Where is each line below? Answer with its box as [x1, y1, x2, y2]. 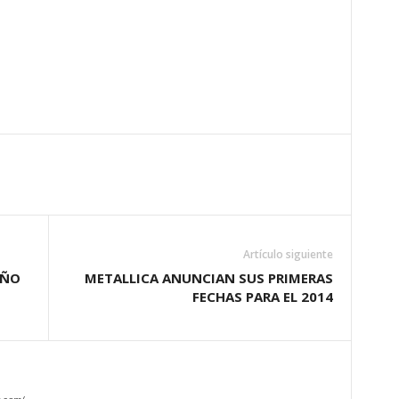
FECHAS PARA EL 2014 [191, 288, 333, 305]
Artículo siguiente [242, 247, 333, 262]
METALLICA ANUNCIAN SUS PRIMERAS [84, 269, 333, 287]
